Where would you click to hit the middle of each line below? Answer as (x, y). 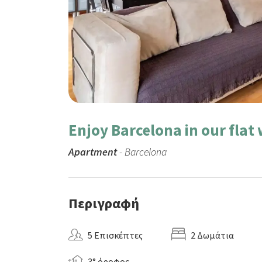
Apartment (93, 152)
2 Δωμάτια (212, 235)
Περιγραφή (104, 203)
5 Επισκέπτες (115, 235)
